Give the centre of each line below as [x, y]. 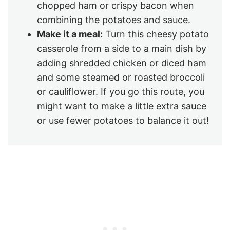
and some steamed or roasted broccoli [121, 77]
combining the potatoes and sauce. [114, 20]
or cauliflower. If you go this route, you [121, 91]
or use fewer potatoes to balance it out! [123, 120]
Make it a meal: [70, 34]
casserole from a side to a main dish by [122, 48]
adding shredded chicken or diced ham [122, 63]
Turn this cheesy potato [156, 34]
